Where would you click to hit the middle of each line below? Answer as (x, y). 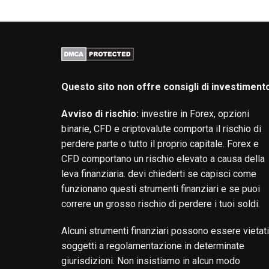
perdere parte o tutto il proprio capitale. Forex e (160, 144)
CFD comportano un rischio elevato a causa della (163, 159)
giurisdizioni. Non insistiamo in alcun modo (151, 261)
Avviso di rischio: (100, 113)
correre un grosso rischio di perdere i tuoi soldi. (161, 204)
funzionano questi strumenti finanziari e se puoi (161, 189)
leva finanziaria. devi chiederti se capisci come (159, 174)
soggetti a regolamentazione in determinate (153, 246)
